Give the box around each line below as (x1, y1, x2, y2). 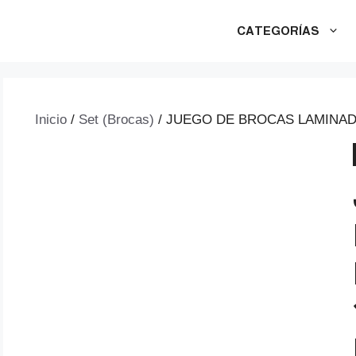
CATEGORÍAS (237, 24, 319, 37)
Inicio (35, 112, 67, 127)
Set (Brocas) (79, 112, 154, 127)
